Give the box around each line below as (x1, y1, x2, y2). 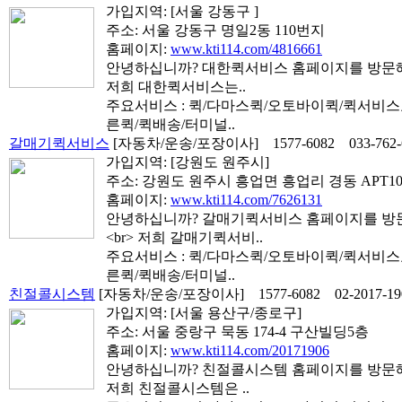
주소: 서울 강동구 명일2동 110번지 (106, 22, 325, 38)
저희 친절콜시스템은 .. (106, 380, 249, 396)
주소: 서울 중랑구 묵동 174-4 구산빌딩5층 (106, 324, 369, 339)
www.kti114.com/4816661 (170, 41, 322, 57)
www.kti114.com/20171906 (170, 343, 329, 358)
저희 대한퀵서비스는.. (106, 79, 246, 94)
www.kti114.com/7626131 (170, 192, 322, 207)
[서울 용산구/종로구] (170, 305, 301, 320)
